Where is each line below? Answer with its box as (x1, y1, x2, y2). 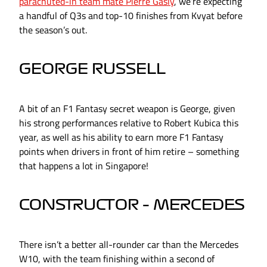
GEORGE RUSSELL (19, 62, 166, 77)
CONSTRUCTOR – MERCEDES (19, 198, 245, 213)
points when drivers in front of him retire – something (19, 144, 239, 159)
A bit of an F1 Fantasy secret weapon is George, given (19, 101, 235, 116)
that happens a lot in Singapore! (19, 159, 148, 173)
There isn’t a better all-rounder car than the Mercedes (19, 237, 238, 252)
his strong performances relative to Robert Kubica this (19, 116, 238, 131)
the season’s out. (19, 23, 87, 38)
